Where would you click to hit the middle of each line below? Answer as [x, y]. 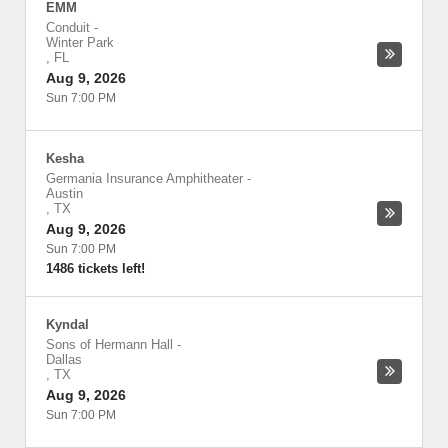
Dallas [64, 359]
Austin [64, 193]
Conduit [68, 27]
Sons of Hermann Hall [109, 344]
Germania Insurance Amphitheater [144, 178]
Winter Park [80, 42]
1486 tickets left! [95, 268]
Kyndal [67, 324]
